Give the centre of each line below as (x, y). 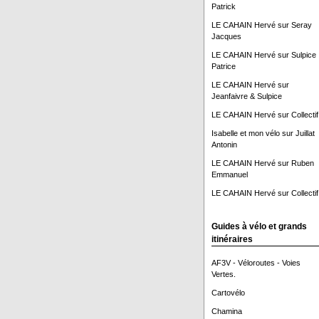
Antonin (224, 145)
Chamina (226, 311)
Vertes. (223, 274)
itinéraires (232, 239)
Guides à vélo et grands (259, 226)
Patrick (223, 6)
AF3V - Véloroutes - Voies (256, 263)
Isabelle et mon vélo (245, 133)
